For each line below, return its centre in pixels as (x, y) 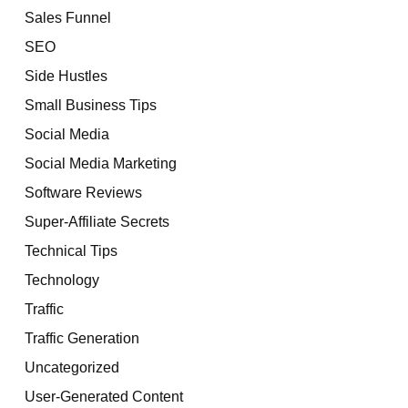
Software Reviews (83, 193)
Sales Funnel (68, 18)
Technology (62, 280)
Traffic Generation (82, 338)
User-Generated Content (104, 397)
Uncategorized (72, 367)
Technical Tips (71, 251)
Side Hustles (66, 76)
